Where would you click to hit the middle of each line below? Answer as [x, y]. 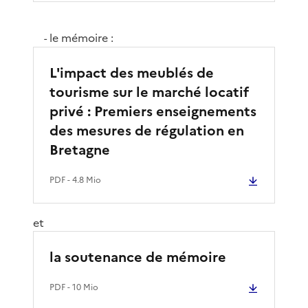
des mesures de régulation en [147, 130]
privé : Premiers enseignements [153, 111]
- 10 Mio [82, 287]
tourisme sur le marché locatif [149, 92]
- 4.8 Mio [83, 180]
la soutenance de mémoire [138, 257]
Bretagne [80, 150]
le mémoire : [80, 37]
